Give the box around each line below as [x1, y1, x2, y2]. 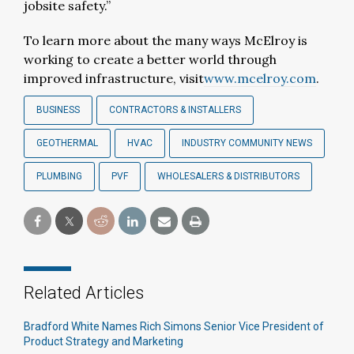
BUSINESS [36, 104, 80, 115]
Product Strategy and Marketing [24, 335, 183, 348]
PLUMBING [36, 171, 82, 182]
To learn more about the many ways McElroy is [24, 32, 307, 48]
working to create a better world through [24, 51, 277, 67]
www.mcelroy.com [204, 70, 316, 86]
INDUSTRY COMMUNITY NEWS [182, 137, 312, 149]
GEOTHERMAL [36, 137, 98, 149]
